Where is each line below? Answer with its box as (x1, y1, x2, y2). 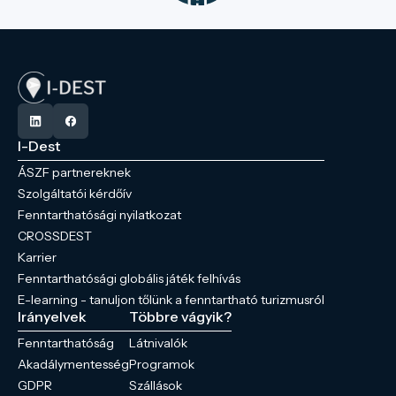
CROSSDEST (18, 228, 92, 244)
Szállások (129, 377, 182, 393)
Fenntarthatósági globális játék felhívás (18, 270, 240, 286)
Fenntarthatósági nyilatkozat (18, 207, 181, 223)
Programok (129, 356, 194, 372)
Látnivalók (129, 335, 187, 351)
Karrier (18, 249, 57, 265)
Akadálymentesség (18, 356, 129, 372)
